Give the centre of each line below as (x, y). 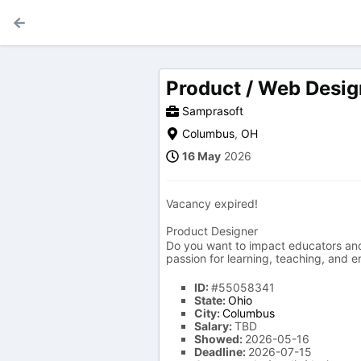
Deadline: (221, 352)
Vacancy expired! (212, 203)
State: (211, 300)
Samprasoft (213, 111)
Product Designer (212, 231)
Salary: (214, 326)
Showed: (220, 339)
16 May (201, 156)
